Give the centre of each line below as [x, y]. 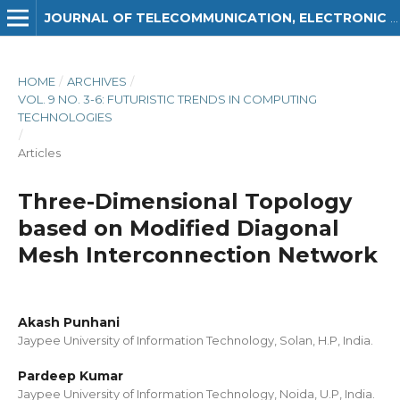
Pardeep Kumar [71, 376]
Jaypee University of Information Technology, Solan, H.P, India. [196, 340]
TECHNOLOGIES [65, 117]
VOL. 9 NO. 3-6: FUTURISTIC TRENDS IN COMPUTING [167, 99]
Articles [39, 153]
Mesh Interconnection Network [198, 255]
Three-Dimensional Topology [185, 201]
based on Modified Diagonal [179, 228]
